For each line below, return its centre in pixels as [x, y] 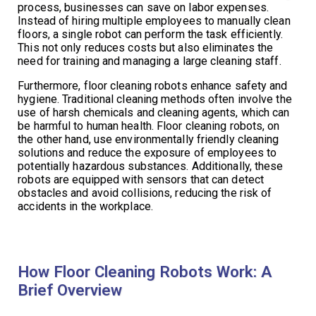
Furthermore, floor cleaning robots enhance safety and [153, 85]
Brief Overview [70, 290]
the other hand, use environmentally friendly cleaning [148, 139]
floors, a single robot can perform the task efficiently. [150, 34]
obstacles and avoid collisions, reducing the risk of [145, 193]
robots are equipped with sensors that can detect [141, 179]
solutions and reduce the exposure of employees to [147, 152]
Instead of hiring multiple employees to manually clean [154, 20]
